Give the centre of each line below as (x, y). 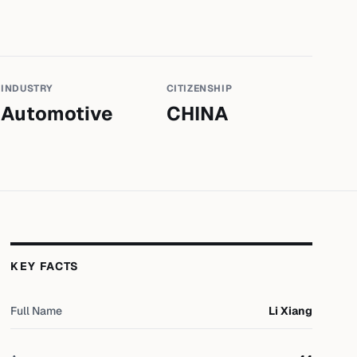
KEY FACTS (45, 266)
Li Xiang (290, 311)
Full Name (37, 311)
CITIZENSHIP (199, 88)
